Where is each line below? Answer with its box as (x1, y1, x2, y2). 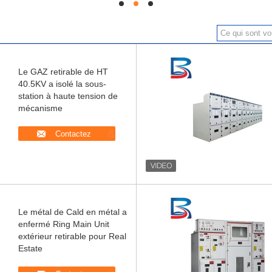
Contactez (55, 129, 91, 138)
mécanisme (18, 103, 63, 113)
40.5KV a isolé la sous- (18, 79, 106, 89)
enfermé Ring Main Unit (18, 219, 109, 229)
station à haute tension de (18, 91, 118, 101)
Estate (18, 243, 42, 253)
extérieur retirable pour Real (18, 231, 126, 241)
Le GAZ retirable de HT (18, 67, 108, 76)
